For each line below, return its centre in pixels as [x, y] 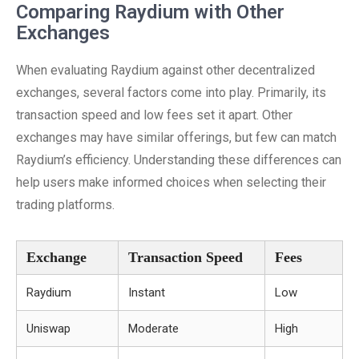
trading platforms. [65, 205]
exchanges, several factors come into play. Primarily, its [171, 93]
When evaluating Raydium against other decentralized [165, 70]
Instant [147, 292]
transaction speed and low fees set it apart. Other [154, 115]
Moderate [153, 329]
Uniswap [48, 329]
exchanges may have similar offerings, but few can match [176, 137]
